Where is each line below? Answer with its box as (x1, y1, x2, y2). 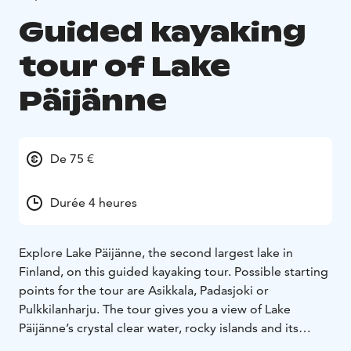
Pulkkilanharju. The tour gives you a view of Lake (19, 302, 291, 317)
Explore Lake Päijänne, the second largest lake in (19, 245, 293, 261)
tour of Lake (19, 49, 230, 85)
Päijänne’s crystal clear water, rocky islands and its (19, 320, 299, 336)
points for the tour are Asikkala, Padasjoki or (19, 283, 269, 299)
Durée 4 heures (50, 195, 137, 211)
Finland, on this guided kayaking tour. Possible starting (19, 264, 328, 280)
